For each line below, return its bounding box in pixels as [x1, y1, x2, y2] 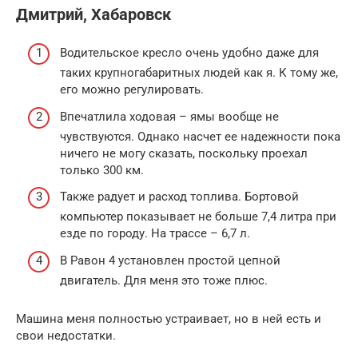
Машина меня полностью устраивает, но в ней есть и [16, 311, 321, 326]
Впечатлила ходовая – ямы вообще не [60, 109, 279, 124]
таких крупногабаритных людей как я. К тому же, [60, 66, 338, 81]
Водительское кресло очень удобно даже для [60, 46, 319, 61]
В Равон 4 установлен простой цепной [60, 253, 280, 268]
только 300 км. [60, 162, 144, 177]
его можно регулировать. [60, 82, 204, 97]
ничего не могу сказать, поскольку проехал [60, 145, 308, 161]
